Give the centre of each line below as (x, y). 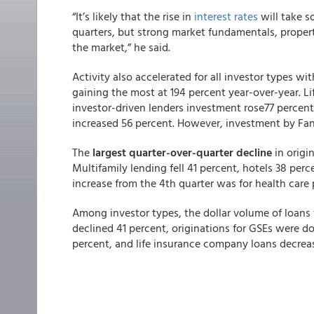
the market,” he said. (121, 47)
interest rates (226, 16)
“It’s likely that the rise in (133, 16)
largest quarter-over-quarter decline (182, 152)
